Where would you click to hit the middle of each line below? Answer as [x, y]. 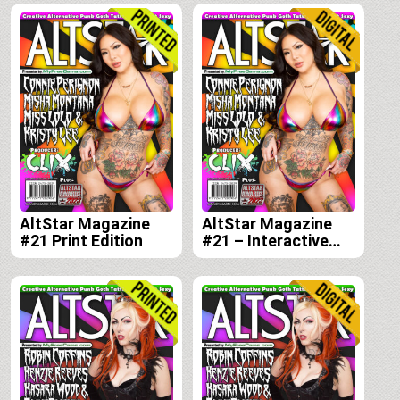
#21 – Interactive [265, 241]
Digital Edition [253, 258]
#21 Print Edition [81, 241]
